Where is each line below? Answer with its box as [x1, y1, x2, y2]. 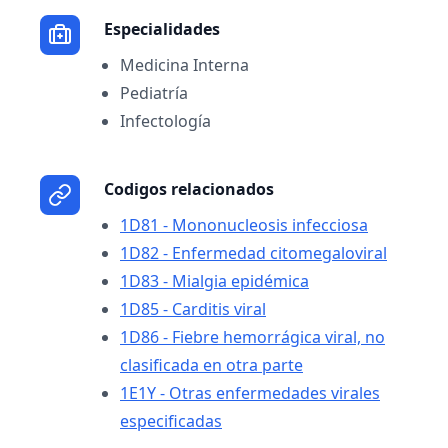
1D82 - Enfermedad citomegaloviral [120, 242, 387, 264]
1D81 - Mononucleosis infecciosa [120, 214, 368, 236]
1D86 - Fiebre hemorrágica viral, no [120, 326, 385, 348]
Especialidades [104, 18, 220, 40]
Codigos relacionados [104, 178, 274, 200]
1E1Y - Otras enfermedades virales [120, 382, 380, 404]
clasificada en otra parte [120, 354, 303, 376]
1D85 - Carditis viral [120, 298, 266, 320]
